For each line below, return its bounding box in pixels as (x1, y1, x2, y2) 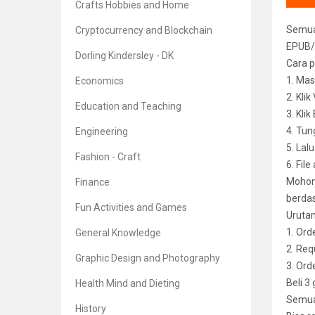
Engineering (75, 126, 128, 137)
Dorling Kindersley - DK (75, 50, 174, 61)
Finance (75, 176, 110, 188)
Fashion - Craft (75, 151, 141, 162)
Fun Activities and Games (75, 202, 187, 213)
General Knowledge (75, 227, 161, 238)
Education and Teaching (75, 101, 181, 112)
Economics (75, 75, 124, 86)
